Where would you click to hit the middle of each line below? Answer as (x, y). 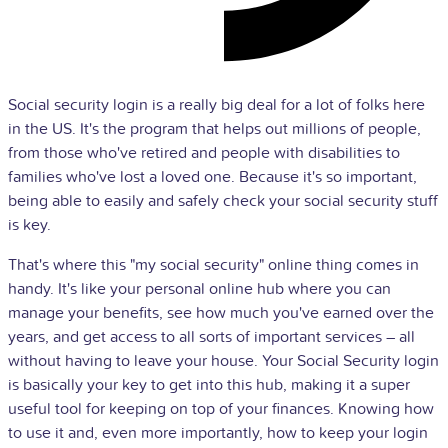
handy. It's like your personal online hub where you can (199, 288)
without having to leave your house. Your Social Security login (223, 360)
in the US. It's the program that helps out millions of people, (214, 128)
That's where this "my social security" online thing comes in (213, 264)
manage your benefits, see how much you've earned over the (221, 312)
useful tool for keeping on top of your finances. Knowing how (221, 408)
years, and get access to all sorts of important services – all (211, 336)
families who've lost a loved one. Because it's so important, (212, 176)
